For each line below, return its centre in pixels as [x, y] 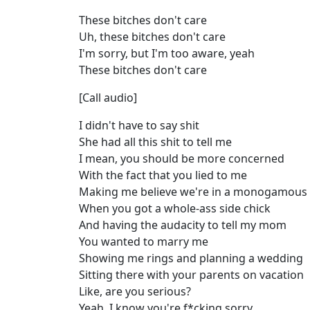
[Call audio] [108, 98]
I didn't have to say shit [139, 126]
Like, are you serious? [135, 292]
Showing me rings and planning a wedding [191, 258]
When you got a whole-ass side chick [175, 209]
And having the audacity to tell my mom [183, 225]
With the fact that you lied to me [163, 175]
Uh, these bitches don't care [152, 37]
